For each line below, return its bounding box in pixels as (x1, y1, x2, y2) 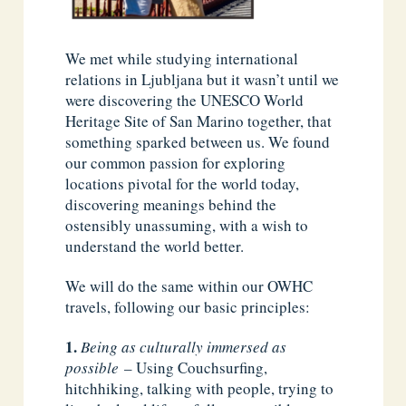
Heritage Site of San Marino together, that (65, 110, 333, 131)
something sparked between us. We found (65, 130, 331, 152)
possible (65, 357, 125, 379)
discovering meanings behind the (65, 193, 277, 215)
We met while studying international (65, 47, 299, 69)
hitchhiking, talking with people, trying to (65, 378, 334, 400)
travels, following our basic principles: (65, 296, 311, 317)
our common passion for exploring (65, 151, 286, 173)
